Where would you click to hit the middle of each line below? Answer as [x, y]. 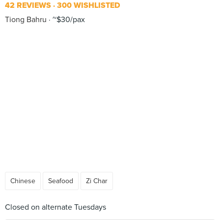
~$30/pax [68, 20]
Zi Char [97, 181]
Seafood [61, 181]
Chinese [23, 181]
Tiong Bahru [26, 20]
